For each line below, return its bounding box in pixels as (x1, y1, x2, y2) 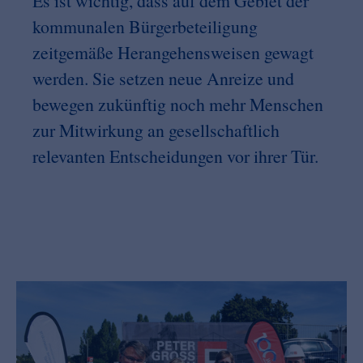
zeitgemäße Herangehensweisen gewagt (32, 41, 314, 65)
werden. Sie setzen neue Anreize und (32, 66, 294, 91)
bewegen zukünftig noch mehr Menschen (32, 92, 323, 117)
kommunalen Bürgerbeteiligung (32, 15, 258, 39)
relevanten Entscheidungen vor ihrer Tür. (32, 144, 318, 169)
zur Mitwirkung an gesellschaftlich (32, 118, 280, 143)
